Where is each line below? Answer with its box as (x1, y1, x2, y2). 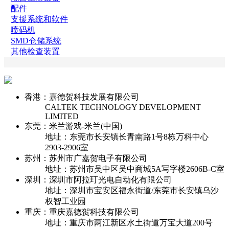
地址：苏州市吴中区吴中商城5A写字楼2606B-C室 (45, 164, 224, 173)
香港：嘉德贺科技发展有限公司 (25, 92, 139, 101)
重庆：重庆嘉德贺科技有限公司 (25, 207, 139, 216)
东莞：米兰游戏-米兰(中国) (25, 121, 122, 130)
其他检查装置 (10, 47, 60, 56)
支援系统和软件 (10, 14, 68, 24)
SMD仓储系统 (10, 36, 61, 45)
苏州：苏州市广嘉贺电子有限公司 (25, 153, 147, 163)
